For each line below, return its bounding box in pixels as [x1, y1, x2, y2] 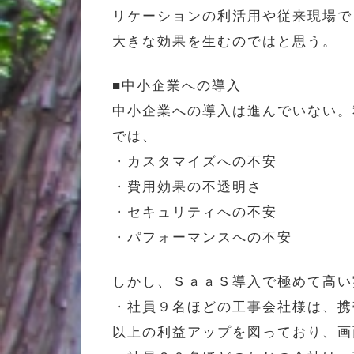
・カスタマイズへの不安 [112, 153, 277, 169]
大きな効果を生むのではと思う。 [112, 33, 337, 49]
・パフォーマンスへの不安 [112, 229, 292, 245]
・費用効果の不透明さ [112, 179, 262, 194]
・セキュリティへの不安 [112, 204, 277, 220]
